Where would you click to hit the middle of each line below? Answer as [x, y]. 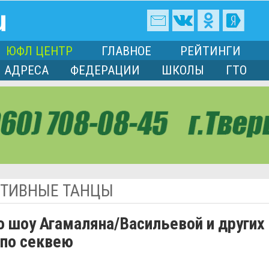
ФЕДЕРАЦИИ [105, 71]
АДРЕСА [26, 71]
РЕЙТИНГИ [210, 51]
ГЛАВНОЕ [126, 51]
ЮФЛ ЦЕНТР [39, 51]
